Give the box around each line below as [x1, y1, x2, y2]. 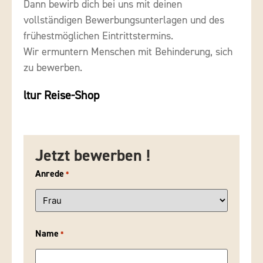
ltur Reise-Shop [23, 87, 99, 103]
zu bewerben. [23, 60, 82, 75]
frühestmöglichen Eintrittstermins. [23, 29, 173, 43]
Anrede [35, 168, 64, 180]
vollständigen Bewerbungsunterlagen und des [23, 13, 224, 27]
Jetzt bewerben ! [35, 145, 150, 167]
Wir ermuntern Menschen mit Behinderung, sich [23, 45, 232, 59]
